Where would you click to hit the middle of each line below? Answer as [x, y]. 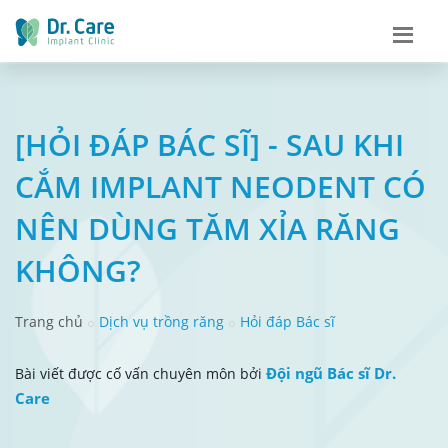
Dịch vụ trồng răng [161, 321]
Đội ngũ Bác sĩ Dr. [331, 372]
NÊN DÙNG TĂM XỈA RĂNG [207, 228]
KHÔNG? [78, 270]
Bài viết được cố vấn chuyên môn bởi [140, 373]
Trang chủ [49, 321]
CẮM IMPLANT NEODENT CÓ [220, 186]
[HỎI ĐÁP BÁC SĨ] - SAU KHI [209, 144]
